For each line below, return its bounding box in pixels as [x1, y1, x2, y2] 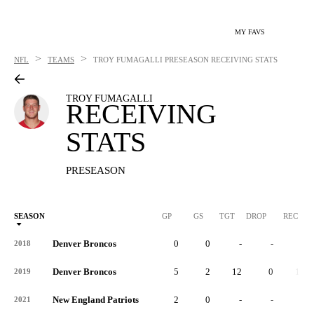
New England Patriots [53, 294, 139, 305]
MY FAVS [235, 28, 265, 36]
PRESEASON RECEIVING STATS [165, 55, 278, 64]
